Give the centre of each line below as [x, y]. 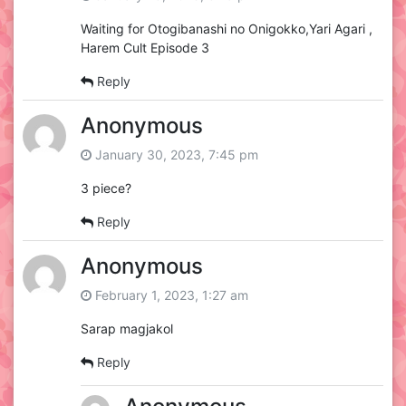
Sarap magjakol [127, 329]
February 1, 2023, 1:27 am [170, 295]
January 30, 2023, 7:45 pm [175, 155]
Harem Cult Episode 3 [145, 48]
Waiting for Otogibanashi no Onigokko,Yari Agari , [227, 29]
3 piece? [106, 188]
